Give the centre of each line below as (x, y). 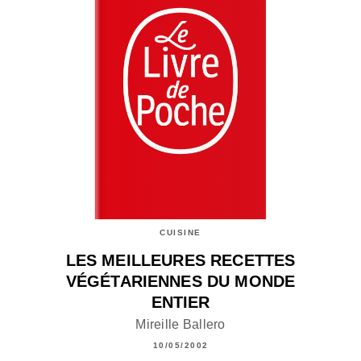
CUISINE (180, 233)
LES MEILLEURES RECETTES (180, 260)
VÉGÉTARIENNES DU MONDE (180, 281)
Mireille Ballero (180, 324)
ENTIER (180, 302)
